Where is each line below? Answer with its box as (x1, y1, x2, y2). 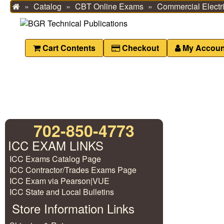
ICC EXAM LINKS (8, 136, 103, 154)
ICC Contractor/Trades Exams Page (9, 164, 136, 175)
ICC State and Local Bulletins (9, 186, 114, 197)
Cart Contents (40, 42, 95, 53)
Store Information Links (12, 199, 134, 217)
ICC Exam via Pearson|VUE (9, 175, 109, 186)
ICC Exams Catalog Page (9, 153, 101, 164)
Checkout (120, 42, 159, 53)
